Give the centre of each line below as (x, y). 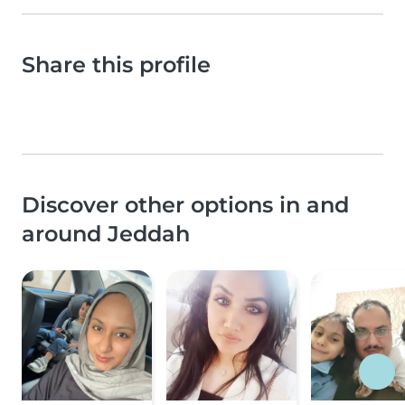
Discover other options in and (185, 205)
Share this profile (116, 65)
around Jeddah (106, 234)
